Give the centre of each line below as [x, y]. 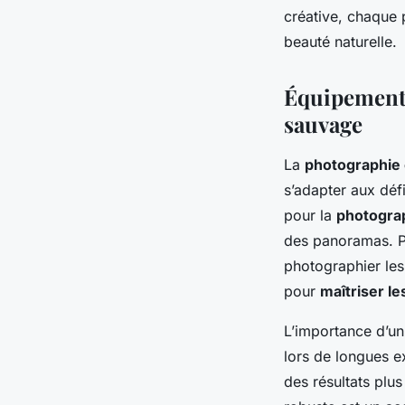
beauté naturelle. [340, 41]
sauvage [323, 123]
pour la [310, 215]
